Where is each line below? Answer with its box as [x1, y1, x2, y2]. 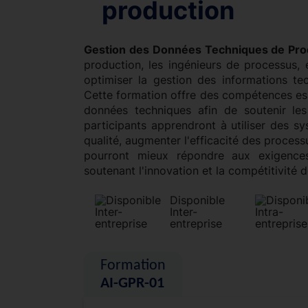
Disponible [170, 192, 225, 207]
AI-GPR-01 [100, 275, 164, 291]
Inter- [170, 204, 198, 219]
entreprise [170, 216, 223, 230]
